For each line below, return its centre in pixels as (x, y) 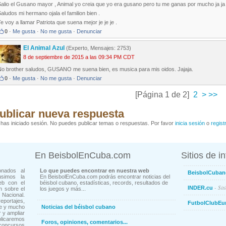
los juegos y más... (63, 189)
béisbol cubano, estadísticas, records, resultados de (104, 183)
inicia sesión (190, 123)
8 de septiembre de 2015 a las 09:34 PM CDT (79, 57)
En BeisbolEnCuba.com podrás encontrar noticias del (105, 177)
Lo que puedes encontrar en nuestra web (95, 171)
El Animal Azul (45, 48)
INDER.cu (200, 188)
